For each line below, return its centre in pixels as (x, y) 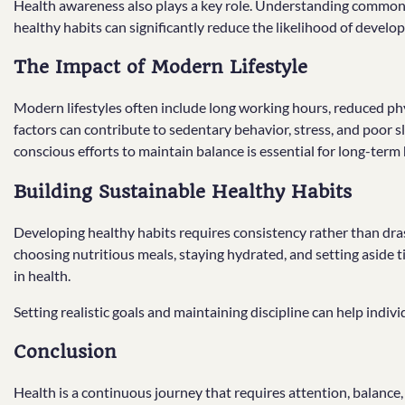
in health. (42, 275)
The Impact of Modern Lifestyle (160, 67)
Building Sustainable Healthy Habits (183, 191)
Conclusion (65, 352)
